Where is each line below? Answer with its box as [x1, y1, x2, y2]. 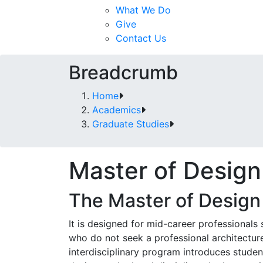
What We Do [116, 4, 171, 16]
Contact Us [116, 32, 166, 44]
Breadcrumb [69, 61, 178, 84]
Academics [92, 104, 141, 116]
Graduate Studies [92, 118, 169, 130]
